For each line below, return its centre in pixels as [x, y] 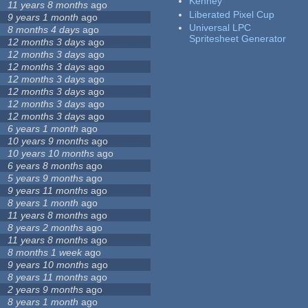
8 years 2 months [46, 228]
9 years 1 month [43, 18]
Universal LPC [220, 28]
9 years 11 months [48, 191]
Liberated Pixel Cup [232, 14]
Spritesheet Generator [238, 39]
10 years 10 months [51, 154]
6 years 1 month [43, 129]
